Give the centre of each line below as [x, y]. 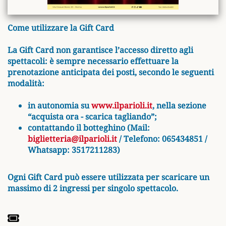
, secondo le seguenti [174, 72]
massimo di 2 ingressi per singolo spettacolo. [93, 188]
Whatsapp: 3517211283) [74, 150]
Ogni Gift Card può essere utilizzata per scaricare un [108, 177]
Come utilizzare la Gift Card [61, 28]
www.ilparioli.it [122, 105]
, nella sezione [179, 105]
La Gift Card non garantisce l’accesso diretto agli [100, 50]
